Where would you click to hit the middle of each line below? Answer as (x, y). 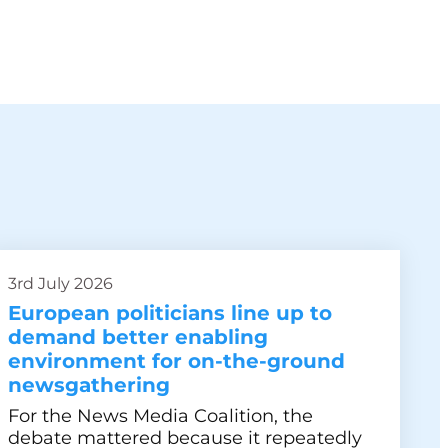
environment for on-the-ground (176, 361)
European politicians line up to (170, 313)
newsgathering (89, 385)
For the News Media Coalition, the (160, 416)
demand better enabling (138, 337)
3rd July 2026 (60, 283)
